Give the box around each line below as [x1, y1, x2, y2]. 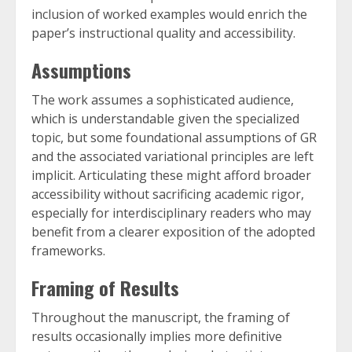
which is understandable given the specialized [31, 110, 299, 128]
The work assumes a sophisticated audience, [31, 91, 294, 109]
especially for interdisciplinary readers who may [31, 204, 311, 222]
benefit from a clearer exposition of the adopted [31, 223, 315, 241]
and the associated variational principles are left [31, 148, 313, 166]
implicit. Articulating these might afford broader [31, 167, 311, 185]
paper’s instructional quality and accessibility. [31, 24, 295, 42]
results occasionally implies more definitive [31, 328, 282, 346]
